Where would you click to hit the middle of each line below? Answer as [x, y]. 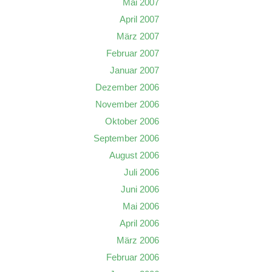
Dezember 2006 [127, 87]
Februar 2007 [133, 53]
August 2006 [134, 155]
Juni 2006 [140, 189]
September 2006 [126, 138]
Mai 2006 [141, 206]
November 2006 [127, 104]
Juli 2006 [141, 172]
